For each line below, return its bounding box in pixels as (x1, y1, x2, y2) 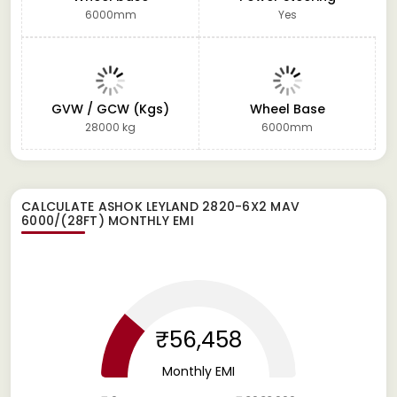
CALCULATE (21, 197, 98, 215)
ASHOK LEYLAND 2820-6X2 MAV (97, 197, 300, 215)
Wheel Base (249, 99, 325, 118)
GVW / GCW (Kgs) (51, 99, 169, 118)
